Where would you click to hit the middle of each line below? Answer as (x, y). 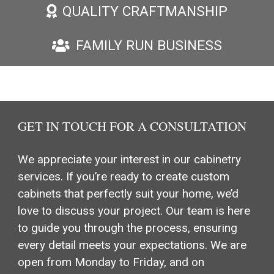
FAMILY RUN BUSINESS (149, 46)
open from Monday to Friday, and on (111, 262)
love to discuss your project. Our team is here (134, 211)
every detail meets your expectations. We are (132, 245)
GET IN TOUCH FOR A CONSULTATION (132, 126)
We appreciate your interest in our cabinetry (129, 160)
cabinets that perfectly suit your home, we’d (128, 194)
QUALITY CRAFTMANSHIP (145, 11)
